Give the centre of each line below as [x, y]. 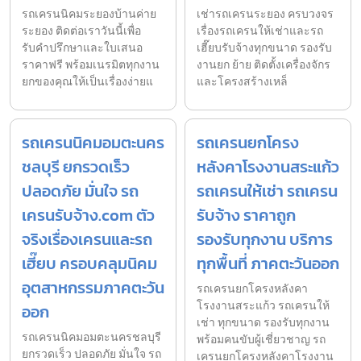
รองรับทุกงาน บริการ [265, 239]
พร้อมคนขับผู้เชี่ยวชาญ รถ [261, 339]
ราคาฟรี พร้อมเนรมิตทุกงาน [91, 64]
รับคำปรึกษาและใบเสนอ [82, 48]
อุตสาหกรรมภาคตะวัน [93, 287]
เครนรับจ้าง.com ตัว [88, 215]
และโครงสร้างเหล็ [242, 81]
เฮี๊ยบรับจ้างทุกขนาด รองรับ [264, 48]
